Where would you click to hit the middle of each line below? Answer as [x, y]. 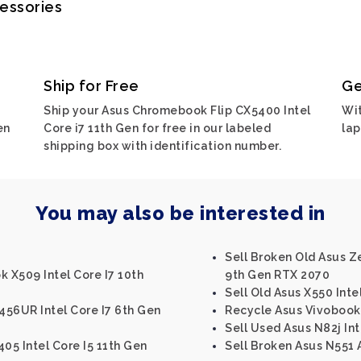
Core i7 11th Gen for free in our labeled [157, 128]
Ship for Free [91, 86]
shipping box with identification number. [162, 146]
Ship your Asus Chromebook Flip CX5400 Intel [177, 110]
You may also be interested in [180, 213]
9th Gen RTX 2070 [277, 275]
